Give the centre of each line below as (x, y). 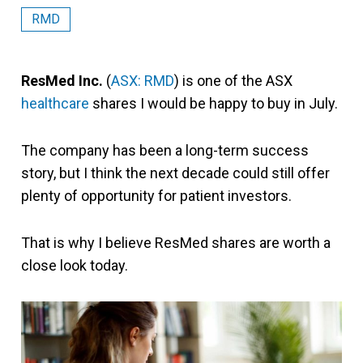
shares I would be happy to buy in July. (214, 103)
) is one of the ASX (233, 81)
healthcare (55, 103)
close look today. (75, 265)
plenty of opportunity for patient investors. (156, 196)
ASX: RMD (143, 81)
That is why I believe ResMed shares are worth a (176, 243)
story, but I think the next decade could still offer (175, 173)
